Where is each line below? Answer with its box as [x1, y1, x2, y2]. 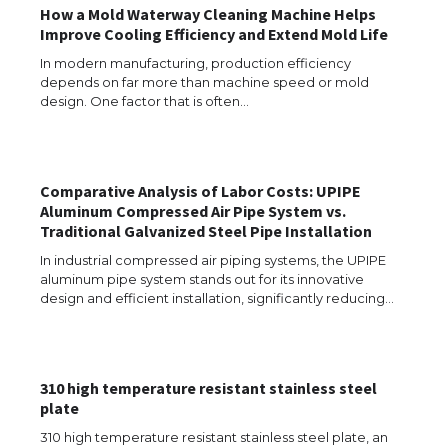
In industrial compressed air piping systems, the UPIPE [40, 251, 386, 268]
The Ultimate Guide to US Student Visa [148, 390, 388, 408]
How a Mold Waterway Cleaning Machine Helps [40, 3, 376, 24]
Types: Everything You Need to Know [148, 406, 372, 424]
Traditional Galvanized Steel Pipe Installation [40, 220, 372, 241]
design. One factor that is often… [40, 92, 249, 109]
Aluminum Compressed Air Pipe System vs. [40, 200, 346, 221]
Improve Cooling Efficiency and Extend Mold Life [40, 23, 388, 44]
